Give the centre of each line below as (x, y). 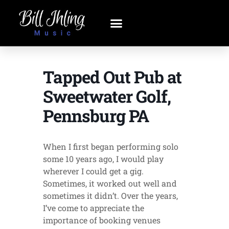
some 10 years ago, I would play (103, 159)
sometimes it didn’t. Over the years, (110, 196)
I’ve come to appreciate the (94, 208)
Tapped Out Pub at (112, 77)
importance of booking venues (102, 220)
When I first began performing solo (111, 146)
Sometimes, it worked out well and (110, 183)
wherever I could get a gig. (93, 171)
